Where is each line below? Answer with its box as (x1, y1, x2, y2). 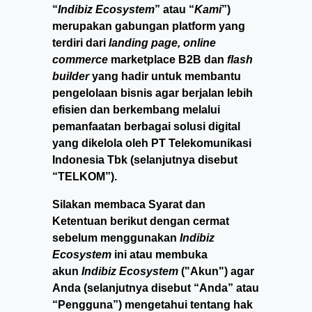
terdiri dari (52, 36, 109, 49)
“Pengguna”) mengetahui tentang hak (52, 298, 253, 311)
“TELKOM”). (52, 170, 117, 182)
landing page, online (109, 36, 216, 49)
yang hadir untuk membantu (89, 70, 241, 82)
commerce (52, 53, 108, 65)
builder (52, 70, 89, 82)
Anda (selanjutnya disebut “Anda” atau (52, 281, 259, 294)
